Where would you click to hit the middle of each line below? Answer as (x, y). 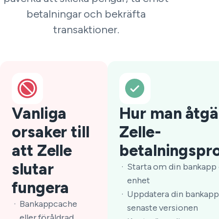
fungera (41, 188)
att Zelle (42, 151)
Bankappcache (48, 204)
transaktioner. (86, 30)
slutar (33, 169)
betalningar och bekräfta (86, 14)
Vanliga (39, 113)
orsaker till (51, 132)
